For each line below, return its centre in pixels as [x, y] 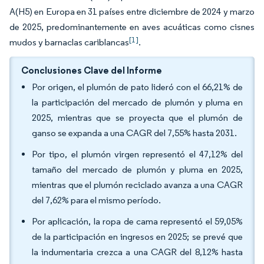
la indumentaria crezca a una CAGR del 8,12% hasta [137, 252]
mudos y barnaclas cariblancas [69, 42]
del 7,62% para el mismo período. [96, 200]
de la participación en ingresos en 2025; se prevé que [137, 237]
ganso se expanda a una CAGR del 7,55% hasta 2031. [134, 133]
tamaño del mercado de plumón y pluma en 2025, [137, 169]
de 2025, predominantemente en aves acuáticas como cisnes [132, 27]
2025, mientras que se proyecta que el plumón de [137, 118]
